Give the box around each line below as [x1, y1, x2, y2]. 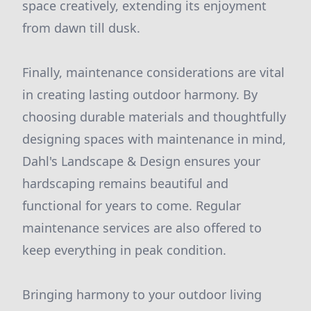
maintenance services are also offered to [22, 219, 262, 236]
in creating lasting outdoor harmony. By [22, 86, 258, 103]
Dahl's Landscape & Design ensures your [22, 153, 260, 169]
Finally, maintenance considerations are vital [22, 64, 285, 81]
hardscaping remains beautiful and [22, 175, 228, 192]
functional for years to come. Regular [22, 197, 241, 214]
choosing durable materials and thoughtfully [22, 108, 286, 125]
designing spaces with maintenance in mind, [22, 131, 286, 147]
